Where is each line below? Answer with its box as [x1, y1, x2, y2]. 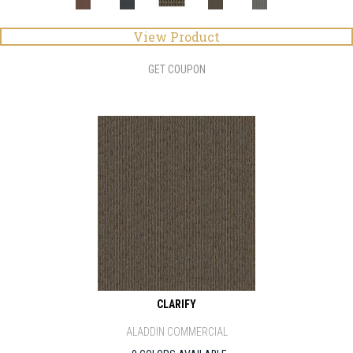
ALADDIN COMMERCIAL [125, 325, 228, 338]
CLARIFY [157, 298, 196, 310]
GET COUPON [147, 63, 206, 76]
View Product [133, 28, 220, 45]
